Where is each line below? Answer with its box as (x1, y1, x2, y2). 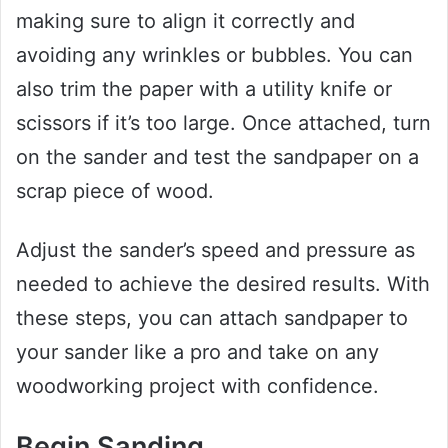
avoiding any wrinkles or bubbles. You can (16, 42, 413, 67)
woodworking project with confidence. (16, 373, 379, 398)
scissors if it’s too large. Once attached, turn (16, 110, 431, 135)
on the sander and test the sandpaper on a (16, 144, 419, 169)
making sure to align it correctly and (16, 8, 355, 33)
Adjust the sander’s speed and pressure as (16, 237, 415, 262)
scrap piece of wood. (16, 178, 214, 203)
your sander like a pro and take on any (16, 339, 379, 364)
